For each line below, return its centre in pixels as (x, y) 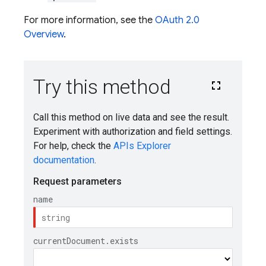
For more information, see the (89, 20)
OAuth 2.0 (177, 20)
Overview (44, 34)
